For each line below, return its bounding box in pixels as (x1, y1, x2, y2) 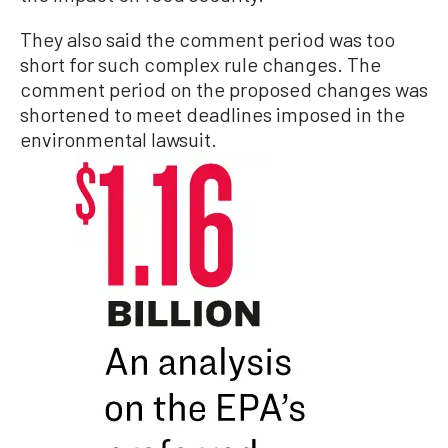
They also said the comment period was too (20, 27, 395, 51)
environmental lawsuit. (20, 127, 217, 151)
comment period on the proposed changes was (20, 77, 428, 101)
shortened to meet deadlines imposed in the (20, 102, 405, 126)
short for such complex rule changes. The (20, 52, 381, 76)
